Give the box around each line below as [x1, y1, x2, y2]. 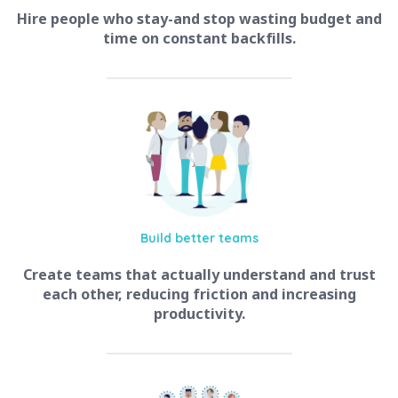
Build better [139, 230, 219, 247]
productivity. [153, 304, 245, 324]
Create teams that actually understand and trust [22, 265, 376, 285]
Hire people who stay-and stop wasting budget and [16, 9, 382, 29]
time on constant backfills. [102, 28, 296, 49]
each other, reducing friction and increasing [42, 284, 356, 305]
